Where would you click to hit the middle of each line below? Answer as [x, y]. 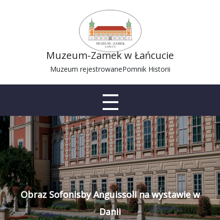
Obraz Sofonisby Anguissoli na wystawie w [110, 194]
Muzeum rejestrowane [86, 69]
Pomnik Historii [146, 69]
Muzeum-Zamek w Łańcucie [110, 55]
